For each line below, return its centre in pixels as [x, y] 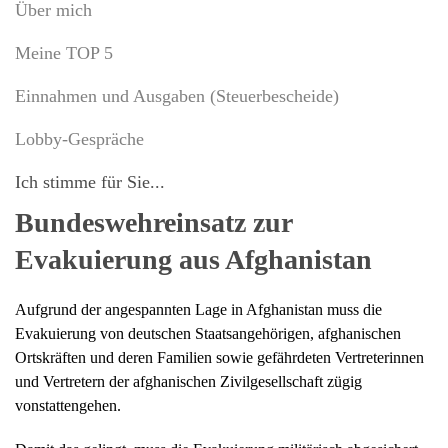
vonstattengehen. [68, 406]
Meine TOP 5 [64, 53]
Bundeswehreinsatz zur [153, 223]
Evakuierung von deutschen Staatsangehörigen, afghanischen [208, 334]
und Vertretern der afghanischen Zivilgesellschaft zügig [188, 382]
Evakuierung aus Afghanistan [193, 260]
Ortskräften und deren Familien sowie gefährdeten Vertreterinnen [219, 358]
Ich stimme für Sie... [90, 182]
